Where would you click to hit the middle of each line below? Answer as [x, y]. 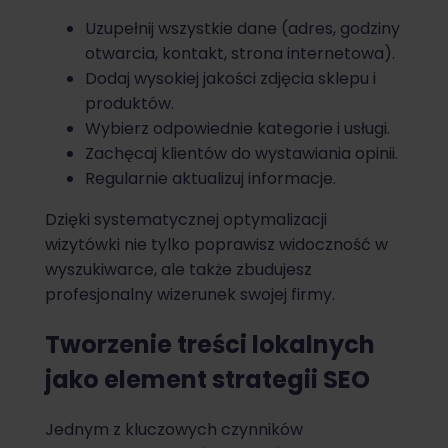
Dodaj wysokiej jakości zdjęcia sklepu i [230, 78]
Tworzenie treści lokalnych [210, 344]
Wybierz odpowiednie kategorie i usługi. [237, 128]
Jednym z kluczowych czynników [174, 429]
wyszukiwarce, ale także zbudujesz [178, 269]
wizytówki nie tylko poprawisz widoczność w [216, 244]
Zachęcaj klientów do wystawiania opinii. [241, 153]
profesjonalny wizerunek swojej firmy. [190, 294]
